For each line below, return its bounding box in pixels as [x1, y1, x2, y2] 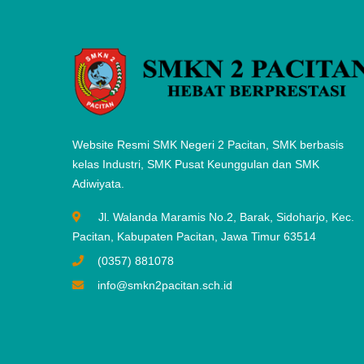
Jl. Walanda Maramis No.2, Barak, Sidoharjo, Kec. [98, 210, 354, 223]
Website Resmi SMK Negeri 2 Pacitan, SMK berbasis [72, 137, 344, 151]
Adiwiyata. [72, 176, 124, 190]
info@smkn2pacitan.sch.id [91, 278, 232, 292]
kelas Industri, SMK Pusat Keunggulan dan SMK [72, 157, 319, 171]
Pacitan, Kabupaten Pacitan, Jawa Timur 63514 [72, 229, 316, 243]
